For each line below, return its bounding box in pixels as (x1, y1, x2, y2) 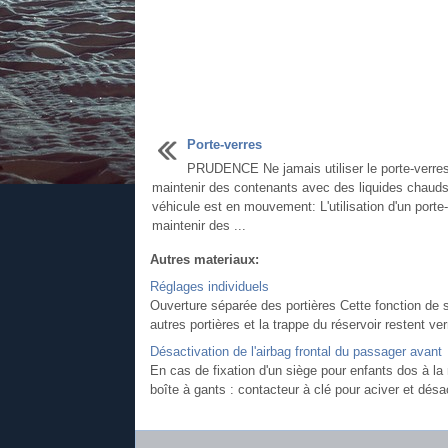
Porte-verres (186, 137, 262, 152)
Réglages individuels (149, 279, 269, 294)
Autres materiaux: (149, 252, 259, 267)
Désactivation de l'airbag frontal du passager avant (149, 344, 442, 359)
